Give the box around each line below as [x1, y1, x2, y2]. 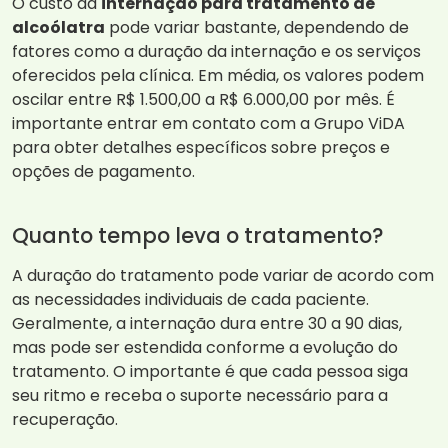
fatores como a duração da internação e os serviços [12, 40, 421, 64]
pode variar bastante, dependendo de [105, 16, 409, 40]
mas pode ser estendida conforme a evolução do [12, 336, 398, 360]
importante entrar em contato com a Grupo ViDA [12, 112, 405, 136]
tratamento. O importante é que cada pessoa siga [12, 360, 408, 384]
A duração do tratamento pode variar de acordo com [12, 264, 434, 288]
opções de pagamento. [12, 160, 195, 184]
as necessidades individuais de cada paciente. [12, 288, 369, 312]
